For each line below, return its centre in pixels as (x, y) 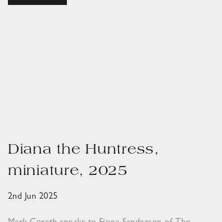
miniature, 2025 (68, 171)
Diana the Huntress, (83, 150)
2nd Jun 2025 (33, 197)
